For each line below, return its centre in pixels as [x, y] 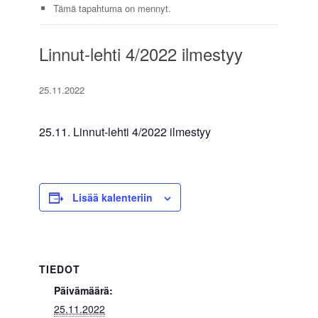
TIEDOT [60, 269]
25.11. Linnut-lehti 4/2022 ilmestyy [125, 132]
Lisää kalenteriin [113, 198]
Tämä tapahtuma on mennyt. [112, 9]
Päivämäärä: [83, 291]
